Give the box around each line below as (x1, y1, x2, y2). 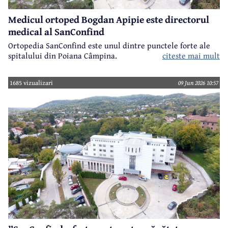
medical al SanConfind (8, 24, 104, 39)
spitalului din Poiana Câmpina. (8, 49, 117, 62)
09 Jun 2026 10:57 (178, 78, 218, 88)
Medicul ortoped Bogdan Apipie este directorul (8, 12, 209, 27)
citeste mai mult (162, 49, 220, 62)
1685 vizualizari (10, 78, 53, 88)
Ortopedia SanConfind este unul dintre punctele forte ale (8, 39, 210, 52)
